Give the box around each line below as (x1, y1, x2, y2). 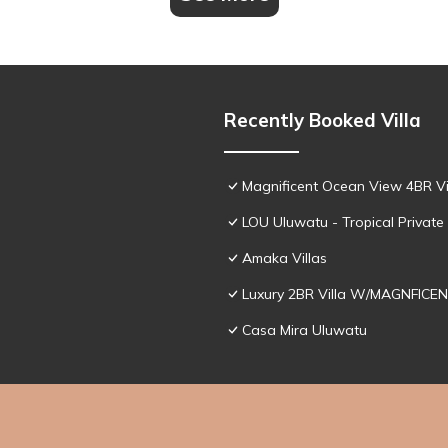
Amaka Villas (242, 248, 327, 267)
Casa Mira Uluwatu (242, 320, 367, 339)
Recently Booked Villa (224, 107, 421, 132)
